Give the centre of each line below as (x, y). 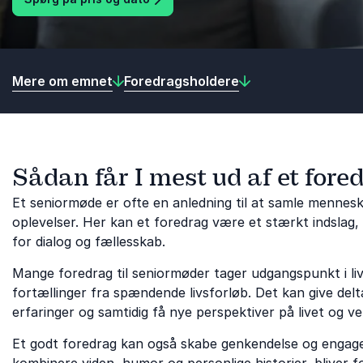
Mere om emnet (62, 81)
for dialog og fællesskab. (89, 241)
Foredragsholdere (181, 81)
